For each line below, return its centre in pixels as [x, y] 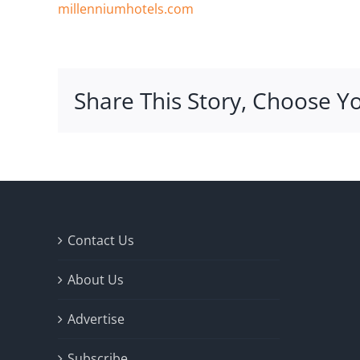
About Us [96, 280]
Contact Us [101, 241]
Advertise [96, 319]
